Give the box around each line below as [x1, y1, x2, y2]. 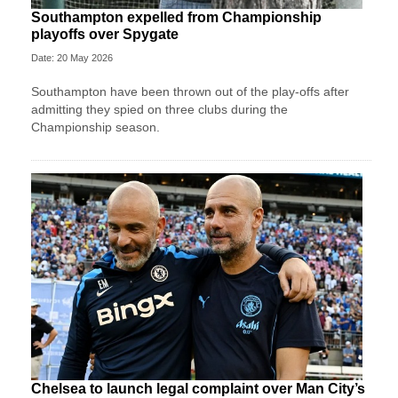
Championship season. [31, 120, 160, 135]
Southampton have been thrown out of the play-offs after [31, 84, 349, 99]
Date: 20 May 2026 [31, 52, 113, 64]
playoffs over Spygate [31, 27, 179, 43]
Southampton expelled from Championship [31, 10, 322, 26]
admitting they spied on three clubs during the [31, 102, 288, 117]
